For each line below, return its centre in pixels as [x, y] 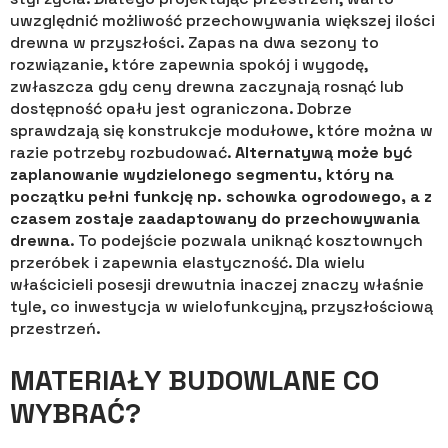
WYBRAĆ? [75, 412]
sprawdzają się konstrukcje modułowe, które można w [221, 131]
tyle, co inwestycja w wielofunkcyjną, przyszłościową [221, 307]
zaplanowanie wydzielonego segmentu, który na [202, 175]
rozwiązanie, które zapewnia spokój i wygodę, [189, 65]
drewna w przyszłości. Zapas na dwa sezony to [194, 43]
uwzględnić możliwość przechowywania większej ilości [222, 21]
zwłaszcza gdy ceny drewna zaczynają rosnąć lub [207, 87]
